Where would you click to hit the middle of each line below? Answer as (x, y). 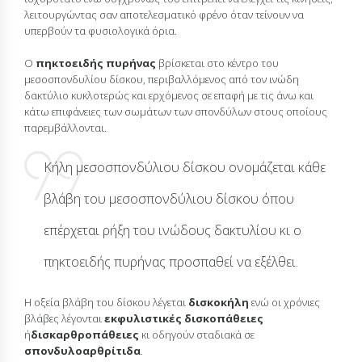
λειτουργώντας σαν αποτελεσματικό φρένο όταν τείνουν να (164, 14)
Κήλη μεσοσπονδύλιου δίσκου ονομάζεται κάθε (185, 167)
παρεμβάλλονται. (65, 127)
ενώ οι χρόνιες (284, 302)
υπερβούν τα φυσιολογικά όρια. (101, 30)
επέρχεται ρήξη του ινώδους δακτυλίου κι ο (173, 230)
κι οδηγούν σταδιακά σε (197, 334)
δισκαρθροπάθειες (85, 334)
